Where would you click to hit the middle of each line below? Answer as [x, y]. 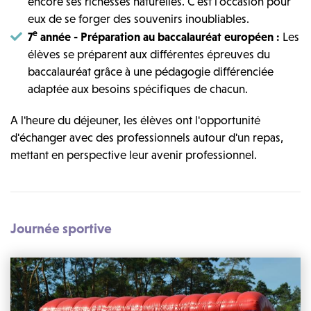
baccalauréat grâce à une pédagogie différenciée [151, 71]
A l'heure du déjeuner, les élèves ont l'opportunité [135, 120]
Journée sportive [61, 228]
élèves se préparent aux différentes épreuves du [149, 54]
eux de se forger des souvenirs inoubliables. [138, 18]
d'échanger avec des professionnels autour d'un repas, [147, 137]
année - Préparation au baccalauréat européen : [160, 36]
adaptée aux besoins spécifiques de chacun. [138, 89]
